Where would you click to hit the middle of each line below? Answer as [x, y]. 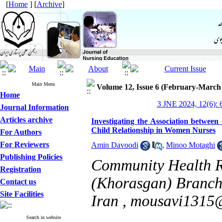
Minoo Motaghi [191, 145]
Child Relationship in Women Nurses [153, 130]
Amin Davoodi [115, 145]
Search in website [43, 217]
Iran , [111, 201]
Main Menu [43, 84]
